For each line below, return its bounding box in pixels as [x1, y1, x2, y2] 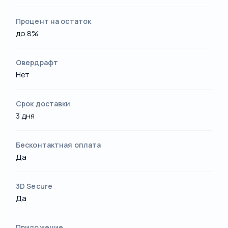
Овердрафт [16, 57, 59, 67]
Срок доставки [16, 98, 71, 108]
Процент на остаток [16, 16, 92, 26]
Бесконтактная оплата [16, 139, 101, 150]
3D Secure [16, 181, 53, 191]
